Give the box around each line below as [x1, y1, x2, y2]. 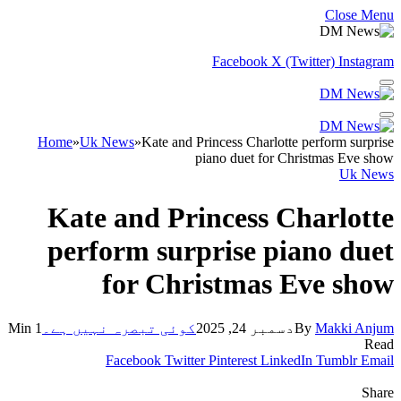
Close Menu [325, 7, 394, 22]
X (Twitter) [271, 54, 335, 69]
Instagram [338, 54, 394, 69]
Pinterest [209, 352, 257, 368]
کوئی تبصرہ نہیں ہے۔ [42, 320, 196, 336]
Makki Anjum [315, 320, 394, 336]
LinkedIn [260, 352, 312, 368]
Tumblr [316, 352, 357, 368]
